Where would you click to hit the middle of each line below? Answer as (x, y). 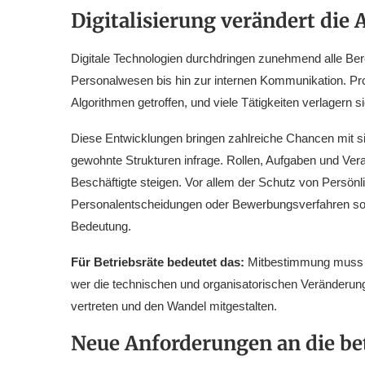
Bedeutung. (101, 226)
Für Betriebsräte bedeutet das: (158, 262)
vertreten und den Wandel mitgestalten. (174, 306)
